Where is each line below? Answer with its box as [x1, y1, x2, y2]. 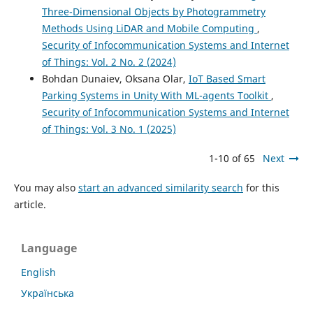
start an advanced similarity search [78, 180, 243, 194]
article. [13, 197, 46, 211]
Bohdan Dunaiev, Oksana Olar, [41, 71, 189, 85]
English [21, 265, 56, 279]
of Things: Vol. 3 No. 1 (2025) [41, 122, 176, 136]
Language [21, 240, 77, 256]
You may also [13, 180, 78, 194]
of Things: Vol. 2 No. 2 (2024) [41, 54, 176, 68]
